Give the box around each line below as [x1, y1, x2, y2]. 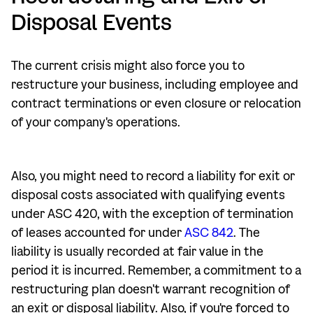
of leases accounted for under [11, 225, 184, 241]
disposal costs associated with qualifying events [11, 187, 285, 203]
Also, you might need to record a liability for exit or [11, 168, 295, 184]
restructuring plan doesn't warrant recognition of [11, 282, 290, 298]
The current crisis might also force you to [11, 58, 245, 74]
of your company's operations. [11, 115, 180, 131]
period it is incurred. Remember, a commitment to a [11, 263, 301, 279]
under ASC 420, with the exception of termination [11, 206, 293, 222]
